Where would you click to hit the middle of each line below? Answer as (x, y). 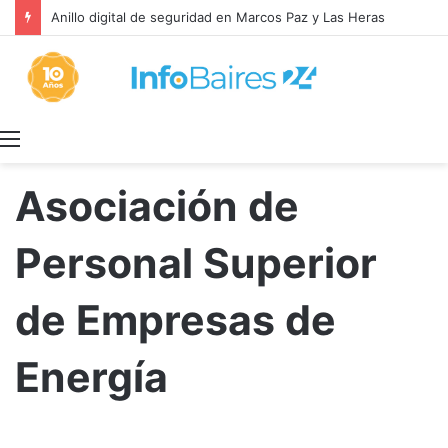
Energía (91, 377)
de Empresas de (175, 320)
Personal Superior (196, 263)
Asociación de (157, 206)
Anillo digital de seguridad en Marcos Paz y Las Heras (218, 17)
